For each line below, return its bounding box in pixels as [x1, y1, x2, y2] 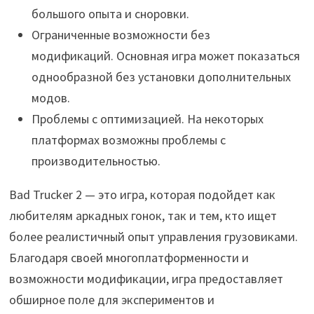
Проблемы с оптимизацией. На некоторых [31, 111, 264, 128]
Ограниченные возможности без [31, 27, 210, 43]
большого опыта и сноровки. [31, 6, 189, 22]
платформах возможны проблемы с [31, 132, 226, 149]
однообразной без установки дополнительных [31, 69, 291, 86]
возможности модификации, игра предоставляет [8, 271, 283, 287]
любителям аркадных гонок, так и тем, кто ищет [8, 207, 277, 224]
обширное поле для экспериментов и [8, 292, 214, 308]
